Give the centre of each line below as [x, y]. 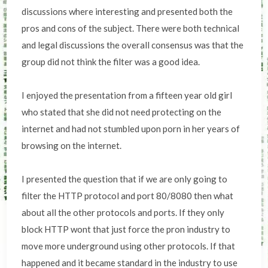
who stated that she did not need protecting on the [122, 112]
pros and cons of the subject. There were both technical [131, 28]
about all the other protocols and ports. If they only [123, 212]
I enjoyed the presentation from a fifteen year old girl [127, 95]
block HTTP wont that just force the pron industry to [126, 229]
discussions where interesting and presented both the [127, 11]
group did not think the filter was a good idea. [111, 62]
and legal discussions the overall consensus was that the [133, 45]
